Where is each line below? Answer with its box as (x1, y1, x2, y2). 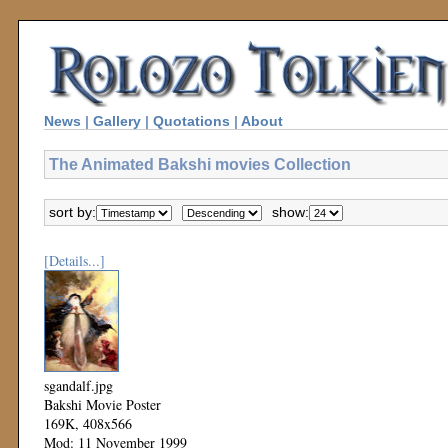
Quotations (153, 113, 230, 129)
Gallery (93, 113, 141, 129)
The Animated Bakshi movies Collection (49, 155, 351, 173)
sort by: (49, 204, 96, 220)
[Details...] (44, 251, 105, 270)
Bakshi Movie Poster (44, 395, 161, 414)
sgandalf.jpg (44, 376, 113, 395)
